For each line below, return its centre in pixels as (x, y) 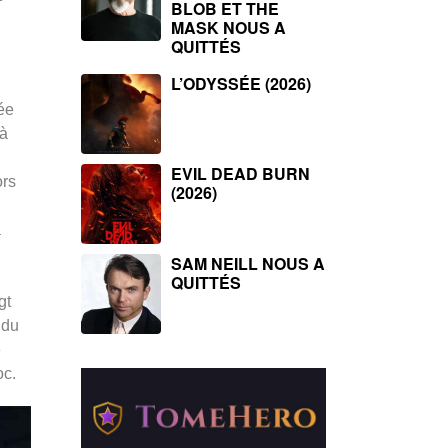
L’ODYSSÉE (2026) (241, 83)
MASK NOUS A (228, 27)
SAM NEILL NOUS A (248, 263)
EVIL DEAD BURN (240, 173)
